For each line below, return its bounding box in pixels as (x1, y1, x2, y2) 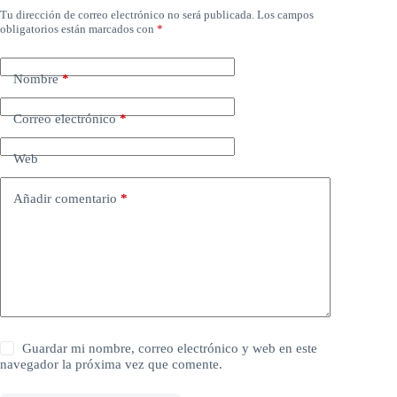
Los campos (257, 7, 314, 21)
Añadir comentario (13, 191, 117, 206)
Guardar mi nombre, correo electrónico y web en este (22, 340, 318, 355)
